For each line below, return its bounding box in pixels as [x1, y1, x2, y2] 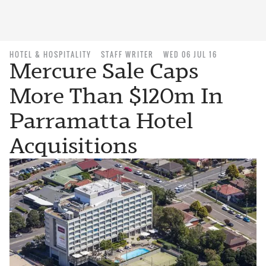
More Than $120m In [9, 83, 223, 109]
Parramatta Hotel [9, 108, 193, 134]
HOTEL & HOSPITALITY [9, 49, 91, 59]
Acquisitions [9, 133, 137, 159]
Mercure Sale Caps [9, 58, 198, 84]
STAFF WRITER [101, 49, 154, 59]
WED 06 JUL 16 [163, 49, 217, 59]
